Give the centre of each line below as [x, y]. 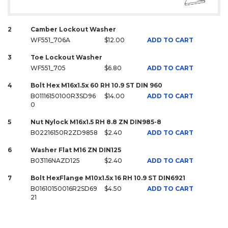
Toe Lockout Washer [66, 57]
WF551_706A [50, 40]
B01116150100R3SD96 [63, 96]
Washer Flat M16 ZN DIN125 [76, 150]
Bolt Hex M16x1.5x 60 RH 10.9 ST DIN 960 [96, 85]
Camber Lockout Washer [73, 29]
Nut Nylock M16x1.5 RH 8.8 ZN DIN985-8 [96, 122]
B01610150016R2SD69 [64, 188]
